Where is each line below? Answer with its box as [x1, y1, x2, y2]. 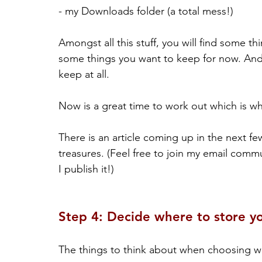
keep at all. [58, 68, 109, 81]
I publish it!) [58, 163, 114, 176]
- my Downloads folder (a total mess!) [58, 5, 233, 18]
